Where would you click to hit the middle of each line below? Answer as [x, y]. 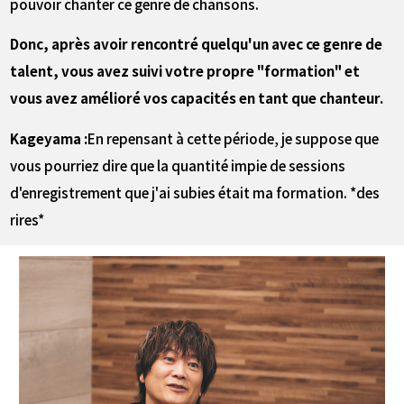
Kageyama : [49, 138]
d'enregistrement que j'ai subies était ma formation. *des [195, 192]
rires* [28, 219]
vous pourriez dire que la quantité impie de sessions [178, 165]
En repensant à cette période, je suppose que [234, 138]
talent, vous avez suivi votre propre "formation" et [185, 71]
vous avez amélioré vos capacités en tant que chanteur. [197, 98]
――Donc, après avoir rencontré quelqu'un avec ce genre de [197, 44]
